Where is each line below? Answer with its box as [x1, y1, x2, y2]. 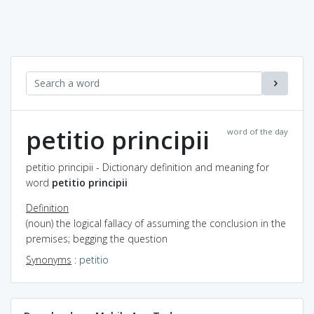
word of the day [227, 125, 288, 137]
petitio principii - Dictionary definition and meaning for [26, 160, 269, 174]
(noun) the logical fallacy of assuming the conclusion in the [26, 216, 286, 230]
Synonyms [26, 252, 71, 266]
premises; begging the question [26, 231, 168, 245]
